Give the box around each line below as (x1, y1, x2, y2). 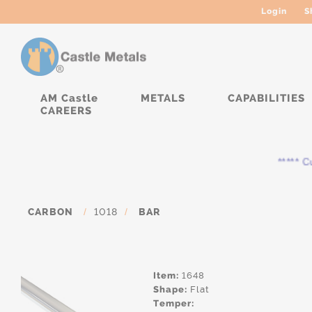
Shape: (153, 284, 187, 295)
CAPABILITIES (228, 92, 305, 104)
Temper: (153, 298, 194, 309)
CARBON (28, 206, 73, 218)
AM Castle (40, 92, 98, 104)
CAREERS (40, 104, 92, 117)
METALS (141, 92, 185, 104)
